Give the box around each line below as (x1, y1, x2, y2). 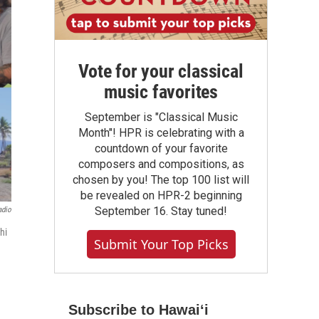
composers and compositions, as (78, 157, 244, 171)
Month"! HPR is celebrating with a (78, 126, 244, 140)
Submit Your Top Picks (93, 236, 229, 253)
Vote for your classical (78, 61, 244, 82)
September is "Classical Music (84, 110, 238, 124)
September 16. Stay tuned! (95, 204, 227, 218)
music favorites (103, 81, 218, 103)
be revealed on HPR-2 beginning (80, 189, 242, 202)
